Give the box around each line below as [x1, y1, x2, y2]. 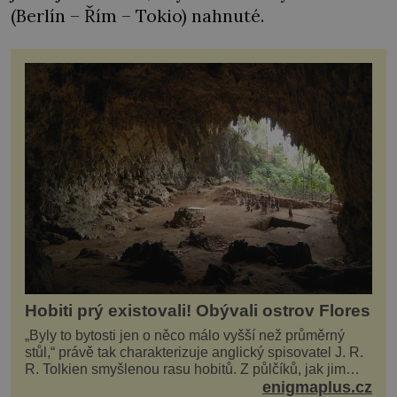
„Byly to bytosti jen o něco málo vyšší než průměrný [25, 328, 345, 344]
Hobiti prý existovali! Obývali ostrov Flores [25, 301, 370, 321]
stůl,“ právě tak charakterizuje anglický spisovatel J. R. [25, 345, 363, 361]
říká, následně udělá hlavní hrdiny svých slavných [25, 378, 336, 394]
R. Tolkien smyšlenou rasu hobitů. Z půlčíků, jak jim [25, 362, 240, 378]
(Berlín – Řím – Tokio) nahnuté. [11, 4, 264, 27]
